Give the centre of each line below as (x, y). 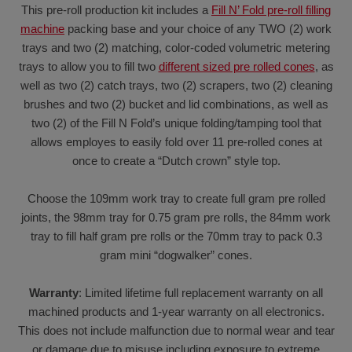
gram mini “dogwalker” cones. (176, 255)
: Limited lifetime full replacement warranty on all (201, 293)
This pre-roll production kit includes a (116, 10)
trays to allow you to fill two (88, 67)
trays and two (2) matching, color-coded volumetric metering (176, 48)
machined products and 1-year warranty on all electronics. (176, 312)
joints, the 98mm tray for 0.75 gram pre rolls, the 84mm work (176, 218)
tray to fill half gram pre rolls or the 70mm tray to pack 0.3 (176, 236)
